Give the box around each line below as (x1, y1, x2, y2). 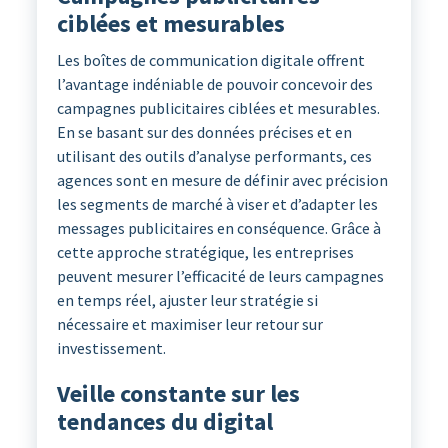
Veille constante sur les (56, 378, 300, 410)
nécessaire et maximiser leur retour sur (56, 314, 323, 335)
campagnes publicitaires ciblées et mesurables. (56, 98, 380, 119)
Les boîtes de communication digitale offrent (56, 50, 365, 71)
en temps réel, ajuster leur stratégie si (56, 290, 318, 311)
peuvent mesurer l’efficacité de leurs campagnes (56, 266, 384, 287)
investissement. (56, 338, 166, 359)
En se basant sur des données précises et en (56, 122, 352, 143)
